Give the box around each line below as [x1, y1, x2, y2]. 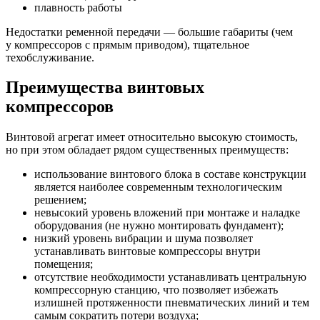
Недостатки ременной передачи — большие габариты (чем [6, 25, 293, 38]
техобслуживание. [6, 51, 94, 64]
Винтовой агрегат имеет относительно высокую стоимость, [6, 131, 298, 144]
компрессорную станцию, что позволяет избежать [34, 284, 278, 296]
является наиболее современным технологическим [34, 181, 282, 194]
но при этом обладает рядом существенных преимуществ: [6, 144, 289, 156]
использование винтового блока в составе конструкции [34, 168, 306, 181]
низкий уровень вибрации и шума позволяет [34, 232, 253, 245]
